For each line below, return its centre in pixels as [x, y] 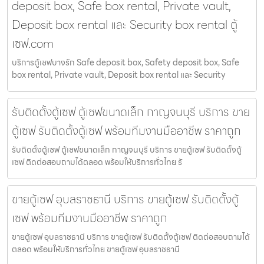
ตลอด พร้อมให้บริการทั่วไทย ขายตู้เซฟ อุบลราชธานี [96, 250]
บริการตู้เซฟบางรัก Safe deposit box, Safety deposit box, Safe [126, 63]
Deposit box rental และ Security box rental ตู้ [125, 25]
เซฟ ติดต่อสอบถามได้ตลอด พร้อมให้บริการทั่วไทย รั [97, 162]
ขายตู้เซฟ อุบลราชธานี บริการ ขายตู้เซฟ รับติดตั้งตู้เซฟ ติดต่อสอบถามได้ [131, 237]
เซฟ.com [33, 44]
